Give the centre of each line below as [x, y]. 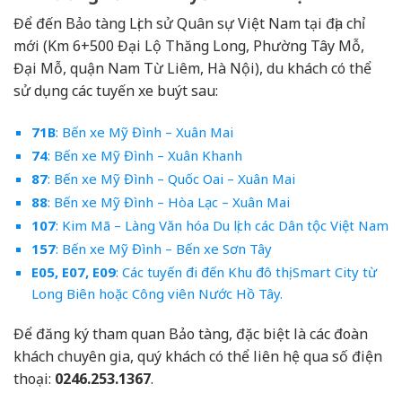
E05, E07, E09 [73, 272]
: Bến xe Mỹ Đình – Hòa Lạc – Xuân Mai [168, 202]
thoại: [34, 378]
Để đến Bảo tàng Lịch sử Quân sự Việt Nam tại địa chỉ [189, 24]
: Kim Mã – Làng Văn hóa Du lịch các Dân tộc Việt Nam [222, 226]
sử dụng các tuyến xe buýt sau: [116, 91]
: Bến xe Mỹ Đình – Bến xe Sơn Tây [163, 249]
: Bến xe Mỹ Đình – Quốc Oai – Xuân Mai [171, 179]
